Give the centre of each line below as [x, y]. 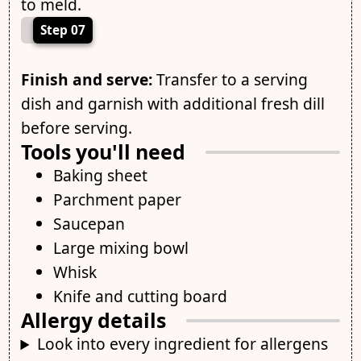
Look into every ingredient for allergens [182, 344]
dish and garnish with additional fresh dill [172, 104]
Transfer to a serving [230, 80]
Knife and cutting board [140, 297]
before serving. [76, 128]
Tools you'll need [103, 152]
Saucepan [89, 224]
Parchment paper [117, 200]
